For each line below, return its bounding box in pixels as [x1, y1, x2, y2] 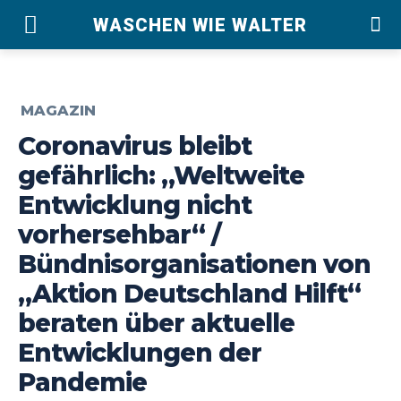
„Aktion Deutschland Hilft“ [18, 277, 361, 309]
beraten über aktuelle [18, 307, 294, 338]
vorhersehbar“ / [18, 218, 221, 250]
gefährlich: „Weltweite [18, 159, 304, 191]
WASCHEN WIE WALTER [93, 13, 308, 36]
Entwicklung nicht [18, 189, 252, 220]
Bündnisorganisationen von [18, 248, 371, 279]
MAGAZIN [21, 101, 96, 119]
